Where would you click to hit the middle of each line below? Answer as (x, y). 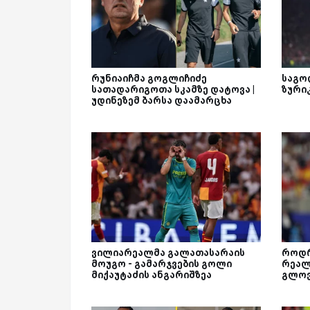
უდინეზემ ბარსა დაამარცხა (162, 101)
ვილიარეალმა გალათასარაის (168, 253)
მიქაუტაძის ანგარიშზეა (152, 275)
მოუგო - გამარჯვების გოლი (162, 264)
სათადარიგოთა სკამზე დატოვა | (173, 90)
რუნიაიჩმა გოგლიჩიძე (149, 79)
